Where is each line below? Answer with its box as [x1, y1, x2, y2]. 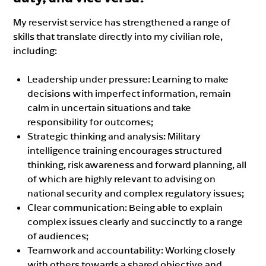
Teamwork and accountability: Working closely [27, 243, 236, 256]
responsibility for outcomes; [27, 115, 154, 128]
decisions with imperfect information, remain [27, 87, 232, 99]
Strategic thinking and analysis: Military [27, 129, 201, 142]
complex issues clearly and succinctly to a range [27, 215, 243, 227]
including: [13, 44, 58, 56]
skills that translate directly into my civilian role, [13, 30, 223, 42]
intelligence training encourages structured [27, 144, 223, 156]
